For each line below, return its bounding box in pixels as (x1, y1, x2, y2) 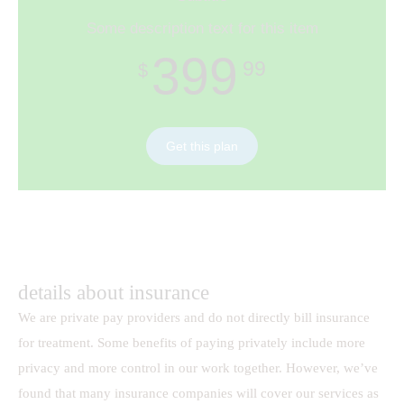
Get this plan (166, 139, 238, 154)
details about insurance (18, 281, 209, 305)
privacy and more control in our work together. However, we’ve (18, 361, 378, 376)
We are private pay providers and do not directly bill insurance (18, 310, 370, 326)
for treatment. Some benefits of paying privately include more (18, 335, 365, 351)
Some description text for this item (86, 20, 318, 38)
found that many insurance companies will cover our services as (18, 386, 379, 401)
